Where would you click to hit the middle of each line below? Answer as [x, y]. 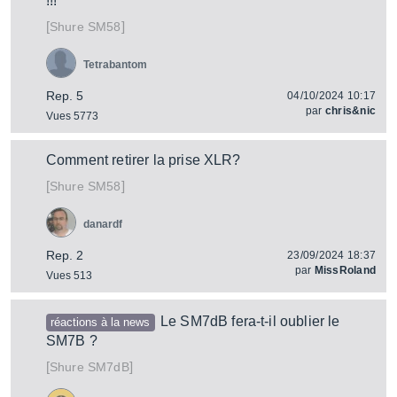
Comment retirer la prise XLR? [144, 160]
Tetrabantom [115, 65]
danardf [103, 224]
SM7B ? [72, 341]
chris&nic [350, 111]
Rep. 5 [65, 96]
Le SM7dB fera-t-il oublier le [250, 321]
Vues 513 [69, 276]
